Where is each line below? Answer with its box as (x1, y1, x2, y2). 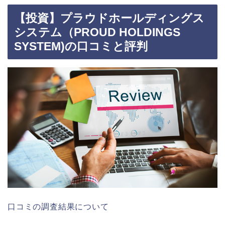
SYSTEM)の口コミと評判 (14, 39, 148, 53)
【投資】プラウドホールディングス (14, 11, 204, 25)
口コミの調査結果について (8, 202, 109, 211)
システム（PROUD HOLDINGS (14, 25, 180, 39)
